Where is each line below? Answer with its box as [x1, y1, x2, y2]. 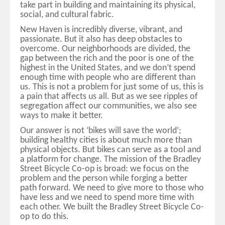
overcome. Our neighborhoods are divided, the [20, 44, 190, 54]
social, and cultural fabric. [20, 10, 114, 20]
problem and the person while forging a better [20, 173, 187, 183]
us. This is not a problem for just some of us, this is [20, 82, 203, 92]
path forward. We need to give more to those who [20, 183, 204, 193]
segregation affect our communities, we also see [20, 101, 197, 111]
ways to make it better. [20, 111, 103, 121]
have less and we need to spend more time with [20, 192, 194, 202]
